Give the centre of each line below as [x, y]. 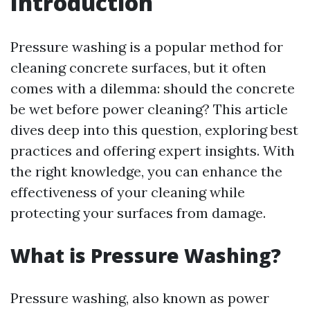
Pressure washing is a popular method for [147, 47]
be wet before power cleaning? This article [149, 109]
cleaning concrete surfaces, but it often [138, 67]
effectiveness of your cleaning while [128, 192]
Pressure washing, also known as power [140, 298]
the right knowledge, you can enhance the [146, 171]
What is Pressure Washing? [146, 255]
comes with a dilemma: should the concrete [153, 88]
